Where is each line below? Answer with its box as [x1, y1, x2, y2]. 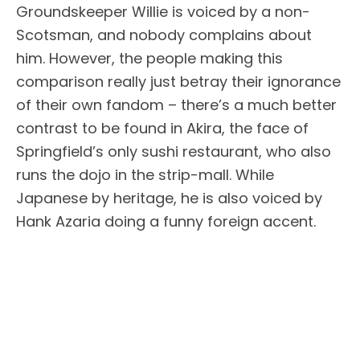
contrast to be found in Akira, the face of [16, 118, 309, 139]
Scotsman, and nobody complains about [16, 25, 312, 46]
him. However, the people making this [16, 48, 283, 69]
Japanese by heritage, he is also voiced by [16, 188, 322, 209]
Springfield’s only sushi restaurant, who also [16, 141, 331, 162]
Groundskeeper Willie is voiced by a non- [16, 2, 310, 22]
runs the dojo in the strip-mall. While [16, 165, 274, 186]
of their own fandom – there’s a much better [16, 95, 337, 116]
